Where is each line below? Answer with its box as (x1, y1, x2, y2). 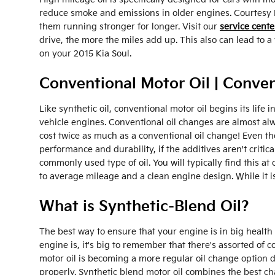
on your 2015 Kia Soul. (39, 48, 131, 60)
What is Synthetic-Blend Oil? (39, 198, 249, 216)
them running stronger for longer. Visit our (39, 21, 220, 33)
